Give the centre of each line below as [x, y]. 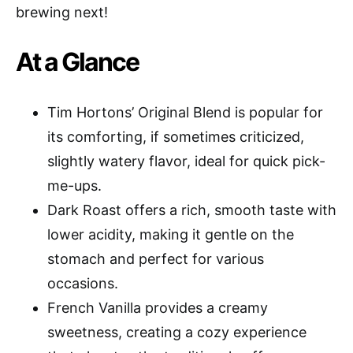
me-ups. [74, 185]
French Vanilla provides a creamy [158, 307]
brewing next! [62, 12]
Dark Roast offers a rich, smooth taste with [192, 210]
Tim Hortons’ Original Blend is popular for [185, 112]
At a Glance [77, 61]
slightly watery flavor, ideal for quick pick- [186, 161]
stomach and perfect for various [156, 258]
